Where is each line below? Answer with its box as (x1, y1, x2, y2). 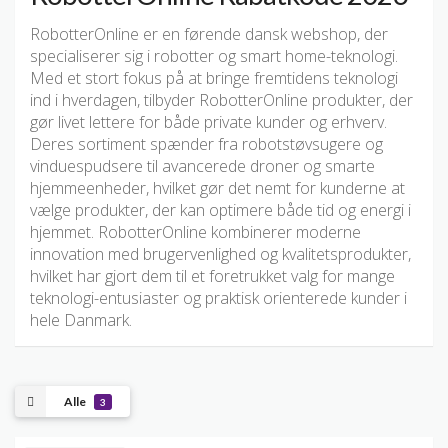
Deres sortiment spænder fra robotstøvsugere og (30, 133, 383, 156)
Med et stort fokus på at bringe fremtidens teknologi (30, 67, 398, 90)
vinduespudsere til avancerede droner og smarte (30, 155, 375, 178)
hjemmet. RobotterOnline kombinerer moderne (30, 221, 361, 244)
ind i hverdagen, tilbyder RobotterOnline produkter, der (30, 89, 413, 112)
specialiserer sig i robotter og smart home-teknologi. (30, 45, 398, 68)
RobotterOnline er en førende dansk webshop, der (30, 23, 388, 46)
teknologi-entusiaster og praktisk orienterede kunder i (30, 287, 407, 310)
